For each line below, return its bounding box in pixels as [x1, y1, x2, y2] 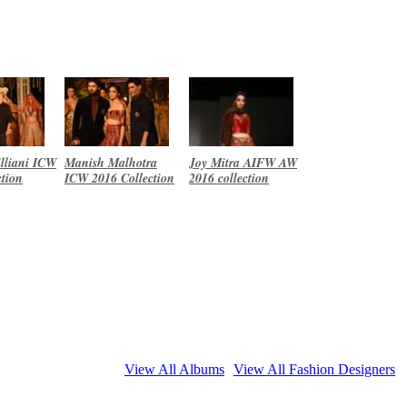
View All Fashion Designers [233, 361, 395, 377]
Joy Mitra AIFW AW [189, 153, 297, 172]
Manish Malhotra [65, 153, 157, 172]
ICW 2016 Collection [65, 168, 174, 187]
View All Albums [124, 361, 224, 377]
